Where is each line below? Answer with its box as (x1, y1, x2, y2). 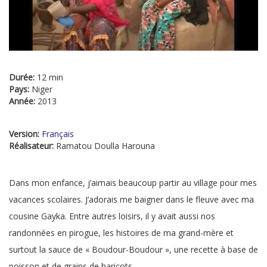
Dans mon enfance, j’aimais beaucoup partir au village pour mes (9, 177, 257, 189)
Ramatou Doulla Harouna (56, 140, 155, 152)
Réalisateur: (9, 140, 56, 152)
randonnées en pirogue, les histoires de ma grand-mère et (9, 227, 234, 239)
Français (42, 128, 74, 140)
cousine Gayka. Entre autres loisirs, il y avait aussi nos (9, 210, 215, 222)
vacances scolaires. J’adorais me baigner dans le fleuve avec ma (9, 194, 254, 206)
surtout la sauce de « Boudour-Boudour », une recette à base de (9, 244, 258, 256)
